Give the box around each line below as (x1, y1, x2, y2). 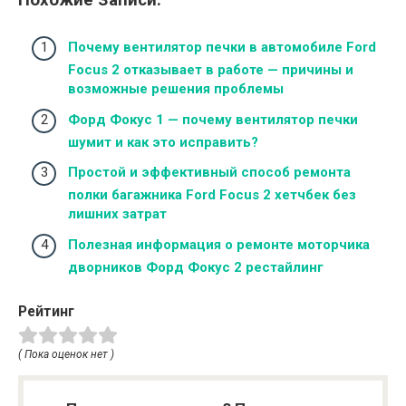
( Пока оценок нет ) (18, 347, 114, 361)
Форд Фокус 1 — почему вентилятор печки (68, 111, 358, 128)
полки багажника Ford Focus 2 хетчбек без (68, 187, 356, 204)
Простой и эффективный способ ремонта (68, 164, 351, 181)
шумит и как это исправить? (68, 133, 258, 150)
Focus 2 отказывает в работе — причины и (68, 62, 353, 79)
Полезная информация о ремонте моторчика (68, 236, 370, 253)
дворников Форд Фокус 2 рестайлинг (68, 258, 324, 275)
